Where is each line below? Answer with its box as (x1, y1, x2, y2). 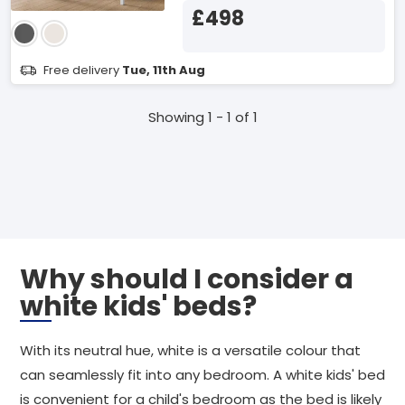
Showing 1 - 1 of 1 (147, 108, 258, 127)
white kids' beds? (20, 287, 257, 325)
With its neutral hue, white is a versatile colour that (20, 341, 361, 360)
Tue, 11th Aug (122, 61, 205, 79)
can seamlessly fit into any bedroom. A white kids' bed (20, 365, 385, 384)
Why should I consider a (20, 260, 353, 298)
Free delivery (43, 61, 122, 79)
